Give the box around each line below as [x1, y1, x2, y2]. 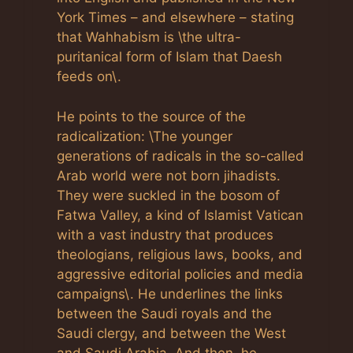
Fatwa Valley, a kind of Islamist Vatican [57, 206, 303, 223]
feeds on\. [57, 69, 121, 84]
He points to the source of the [57, 108, 246, 124]
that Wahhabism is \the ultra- [57, 29, 241, 45]
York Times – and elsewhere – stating [57, 9, 294, 25]
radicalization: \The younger [57, 128, 232, 144]
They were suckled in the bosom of [57, 187, 280, 203]
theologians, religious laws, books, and [57, 246, 303, 262]
